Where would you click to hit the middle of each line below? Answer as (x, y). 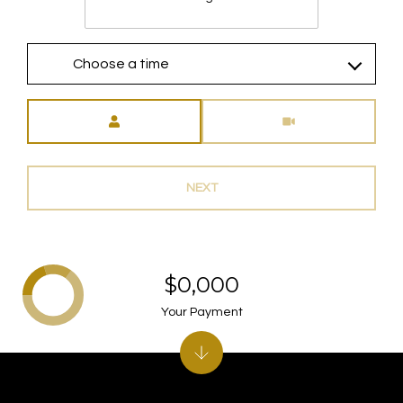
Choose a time (121, 63)
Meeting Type (241, 108)
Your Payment (201, 312)
